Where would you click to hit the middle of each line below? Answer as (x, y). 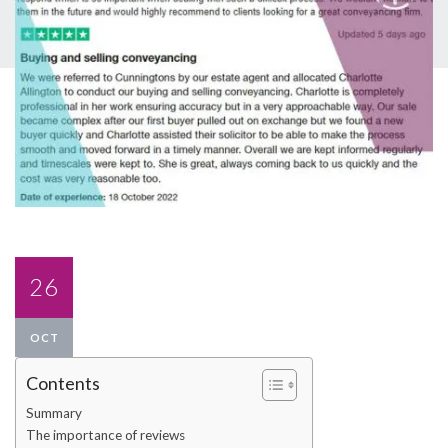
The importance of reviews (105, 434)
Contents (63, 382)
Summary (54, 412)
